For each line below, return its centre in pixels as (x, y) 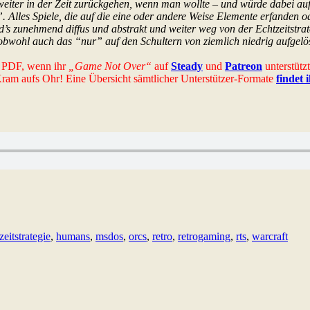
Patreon (244, 66)
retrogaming (204, 237)
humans (73, 237)
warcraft (270, 237)
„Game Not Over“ (110, 66)
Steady (187, 66)
